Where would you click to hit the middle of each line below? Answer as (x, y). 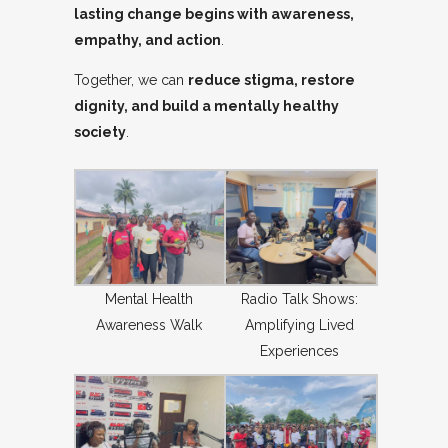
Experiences (299, 350)
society (100, 132)
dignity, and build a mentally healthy (206, 106)
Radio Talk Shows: (299, 298)
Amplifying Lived (299, 324)
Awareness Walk (149, 324)
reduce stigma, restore (271, 80)
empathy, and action (147, 40)
